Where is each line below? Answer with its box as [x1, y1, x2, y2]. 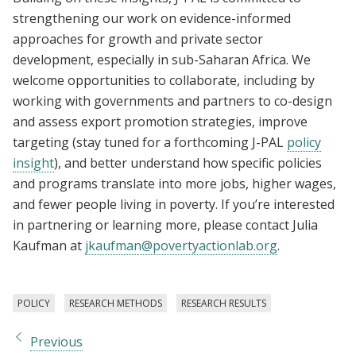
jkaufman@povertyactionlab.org [85, 236, 277, 254]
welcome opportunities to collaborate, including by [13, 71, 315, 89]
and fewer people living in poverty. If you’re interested [13, 195, 335, 213]
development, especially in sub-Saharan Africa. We [13, 50, 311, 68]
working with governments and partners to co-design [13, 91, 332, 110]
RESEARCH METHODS [69, 296, 162, 310]
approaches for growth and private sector [13, 29, 263, 48]
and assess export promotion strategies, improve [13, 112, 308, 130]
